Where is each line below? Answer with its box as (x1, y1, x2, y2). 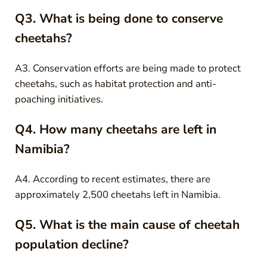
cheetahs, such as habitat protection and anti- (14, 76, 216, 91)
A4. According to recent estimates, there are (14, 172, 210, 186)
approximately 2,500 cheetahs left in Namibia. (14, 187, 221, 201)
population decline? (14, 235, 129, 253)
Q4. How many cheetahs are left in (14, 120, 216, 138)
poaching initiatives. (14, 92, 103, 106)
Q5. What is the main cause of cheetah (14, 216, 240, 233)
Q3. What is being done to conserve (14, 10, 223, 27)
